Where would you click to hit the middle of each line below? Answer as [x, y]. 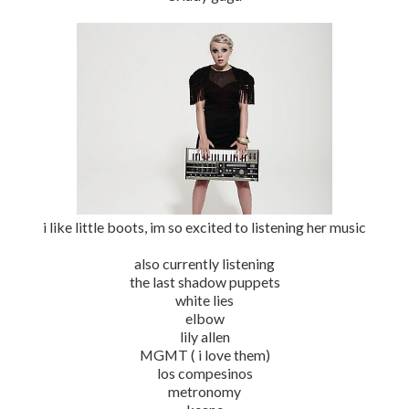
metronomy [204, 391]
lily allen [204, 336]
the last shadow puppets [204, 281]
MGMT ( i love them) [204, 354]
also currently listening [204, 263]
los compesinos [204, 372]
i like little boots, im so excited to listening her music [204, 226]
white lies [204, 299]
